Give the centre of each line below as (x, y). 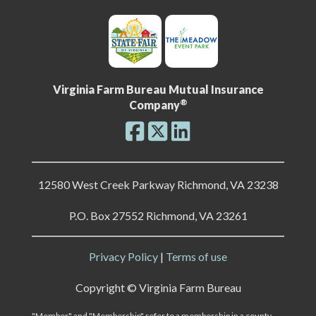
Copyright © (107, 287)
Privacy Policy (123, 256)
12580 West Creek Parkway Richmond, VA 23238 (158, 184)
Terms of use (196, 256)
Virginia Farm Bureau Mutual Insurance (158, 89)
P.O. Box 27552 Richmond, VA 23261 (158, 215)
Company (154, 104)
